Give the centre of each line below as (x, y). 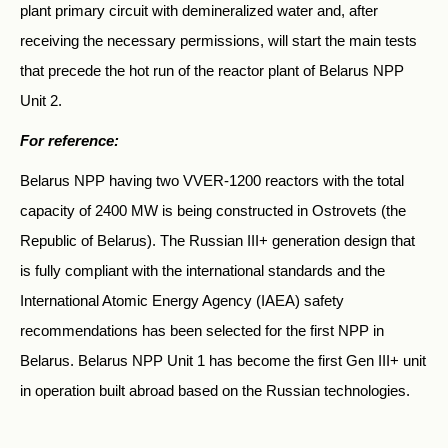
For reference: (69, 140)
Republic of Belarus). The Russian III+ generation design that (217, 240)
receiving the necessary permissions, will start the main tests (218, 40)
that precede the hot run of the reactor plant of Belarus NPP (212, 70)
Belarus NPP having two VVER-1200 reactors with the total (212, 180)
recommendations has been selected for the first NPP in (202, 330)
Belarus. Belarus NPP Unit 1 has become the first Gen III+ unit (223, 360)
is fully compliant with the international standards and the (202, 270)
